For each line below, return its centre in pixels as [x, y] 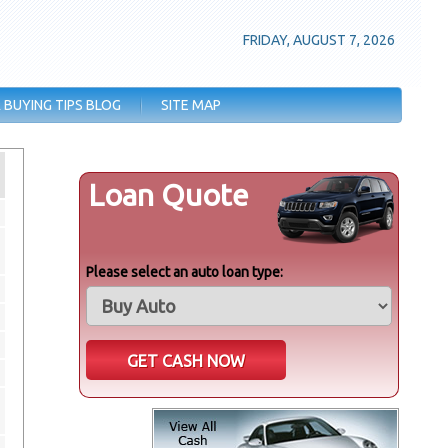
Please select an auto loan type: [185, 272]
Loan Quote [169, 195]
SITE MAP [191, 105]
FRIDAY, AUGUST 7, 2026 [319, 40]
